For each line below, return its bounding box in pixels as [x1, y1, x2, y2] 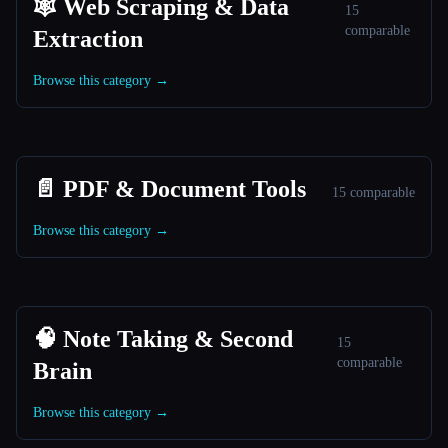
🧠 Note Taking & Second [33, 326, 293, 352]
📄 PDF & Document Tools [33, 176, 306, 202]
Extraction [33, 26, 143, 52]
